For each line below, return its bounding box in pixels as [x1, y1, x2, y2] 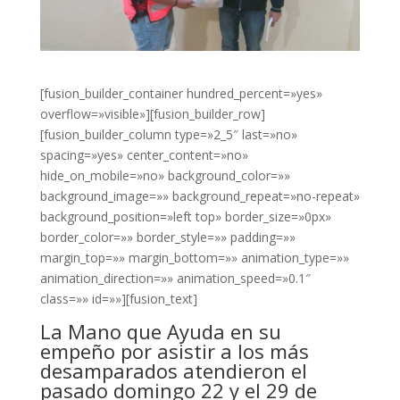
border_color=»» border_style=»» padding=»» [39, 228, 296, 246]
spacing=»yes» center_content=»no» [39, 146, 248, 163]
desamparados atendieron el [39, 356, 307, 384]
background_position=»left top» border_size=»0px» [39, 207, 331, 225]
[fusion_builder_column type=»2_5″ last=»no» [39, 125, 297, 143]
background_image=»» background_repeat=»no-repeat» [39, 187, 360, 204]
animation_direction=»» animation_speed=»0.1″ [39, 269, 311, 287]
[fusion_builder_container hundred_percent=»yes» [39, 84, 322, 102]
